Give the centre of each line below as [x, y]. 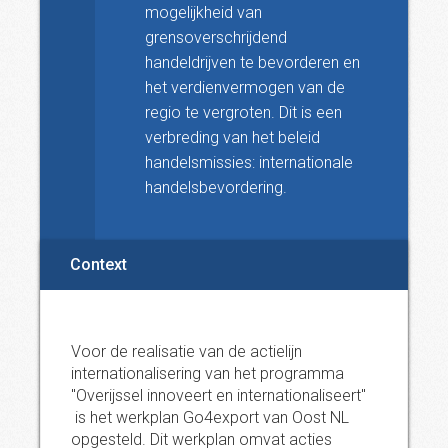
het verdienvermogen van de [245, 87]
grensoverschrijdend [216, 37]
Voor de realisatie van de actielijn [186, 351]
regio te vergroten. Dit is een [243, 112]
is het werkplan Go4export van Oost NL [210, 417]
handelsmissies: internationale [249, 162]
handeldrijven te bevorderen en [252, 62]
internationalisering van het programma [207, 373]
